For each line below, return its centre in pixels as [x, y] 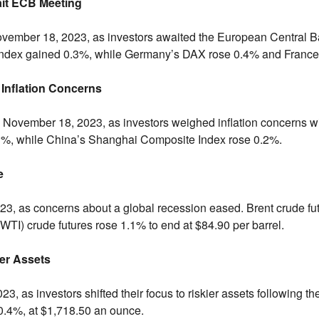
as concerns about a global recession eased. [129, 207]
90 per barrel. [250, 224]
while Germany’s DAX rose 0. [167, 53]
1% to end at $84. [173, 224]
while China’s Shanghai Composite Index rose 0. [138, 139]
